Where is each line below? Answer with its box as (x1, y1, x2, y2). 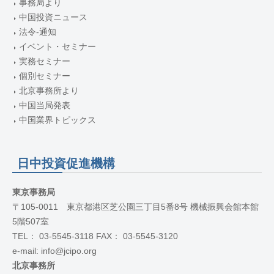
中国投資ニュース (19, 12, 87, 22)
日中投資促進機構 (17, 157, 115, 171)
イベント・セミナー (19, 42, 96, 51)
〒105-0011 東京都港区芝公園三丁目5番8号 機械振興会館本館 (12, 202, 259, 212)
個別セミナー (19, 71, 70, 81)
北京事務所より (19, 86, 79, 95)
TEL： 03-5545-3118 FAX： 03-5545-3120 (12, 232, 178, 242)
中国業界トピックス (19, 115, 96, 125)
